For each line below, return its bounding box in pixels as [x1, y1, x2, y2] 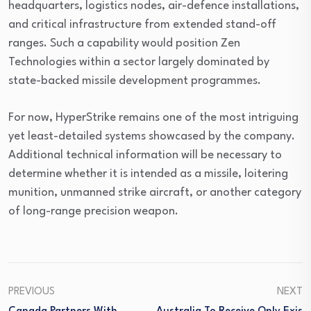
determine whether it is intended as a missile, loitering [8, 168, 288, 180]
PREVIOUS [8, 287, 55, 297]
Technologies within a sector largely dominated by [8, 56, 269, 68]
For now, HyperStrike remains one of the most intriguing [8, 112, 299, 124]
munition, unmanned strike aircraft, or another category [8, 187, 301, 199]
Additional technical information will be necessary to [8, 149, 282, 161]
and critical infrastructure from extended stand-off [8, 19, 276, 31]
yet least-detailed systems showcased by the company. [8, 131, 295, 142]
